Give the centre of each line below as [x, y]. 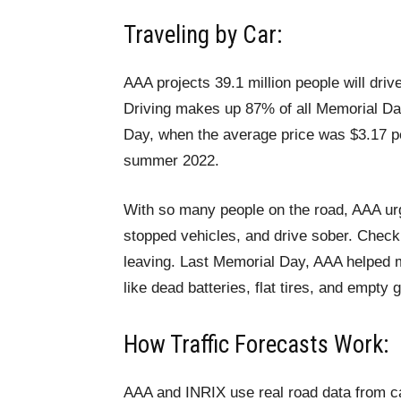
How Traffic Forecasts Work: [256, 345]
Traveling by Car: [203, 35]
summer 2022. [171, 161]
